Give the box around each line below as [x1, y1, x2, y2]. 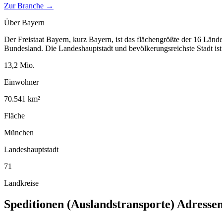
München [4, 128, 34, 137]
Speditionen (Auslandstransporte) [4, 197, 174, 211]
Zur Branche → [4, 1, 54, 10]
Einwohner [4, 77, 39, 86]
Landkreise [4, 178, 39, 187]
